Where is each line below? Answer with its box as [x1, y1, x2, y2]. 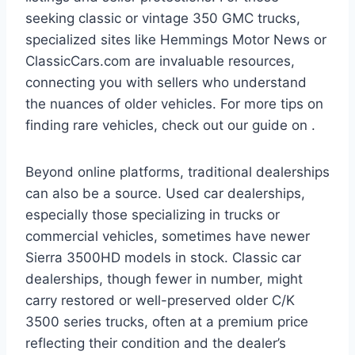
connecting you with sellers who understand [25, 74, 307, 90]
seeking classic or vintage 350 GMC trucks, [25, 10, 300, 26]
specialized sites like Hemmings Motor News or [25, 31, 326, 48]
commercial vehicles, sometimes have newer [25, 227, 310, 244]
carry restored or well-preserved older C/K [25, 292, 295, 308]
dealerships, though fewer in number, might [25, 270, 303, 287]
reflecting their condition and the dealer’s [25, 334, 286, 351]
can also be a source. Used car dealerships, [25, 185, 305, 201]
